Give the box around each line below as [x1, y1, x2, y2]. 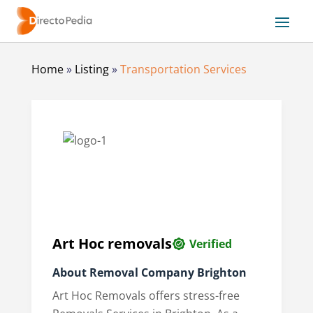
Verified [189, 236, 232, 252]
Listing [74, 61, 109, 78]
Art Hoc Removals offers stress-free [52, 288, 240, 304]
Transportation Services [119, 61, 247, 78]
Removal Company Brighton [89, 265, 247, 281]
